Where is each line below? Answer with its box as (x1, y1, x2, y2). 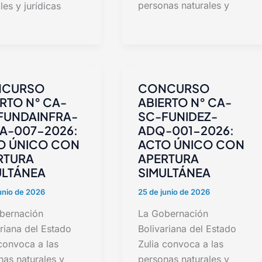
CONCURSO (138, 80, 211, 95)
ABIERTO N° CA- (138, 94, 232, 109)
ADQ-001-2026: (138, 122, 235, 137)
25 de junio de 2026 (138, 187, 211, 196)
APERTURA (138, 150, 199, 166)
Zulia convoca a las (138, 238, 224, 250)
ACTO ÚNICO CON (138, 136, 245, 151)
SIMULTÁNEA (138, 164, 211, 180)
